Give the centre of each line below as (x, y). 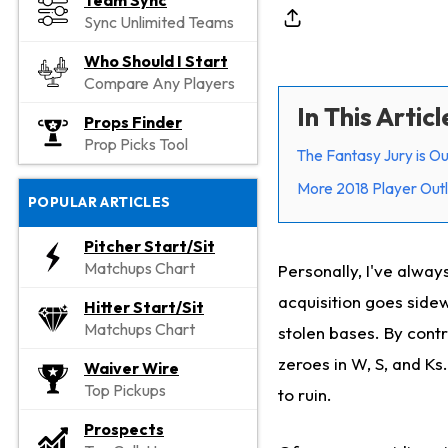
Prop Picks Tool (136, 144)
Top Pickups (125, 389)
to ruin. (305, 395)
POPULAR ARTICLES (99, 201)
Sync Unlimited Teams (159, 22)
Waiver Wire (131, 367)
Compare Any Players (159, 83)
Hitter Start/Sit (144, 306)
